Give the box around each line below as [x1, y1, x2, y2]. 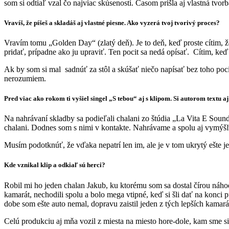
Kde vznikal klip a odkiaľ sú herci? [4, 161, 105, 169]
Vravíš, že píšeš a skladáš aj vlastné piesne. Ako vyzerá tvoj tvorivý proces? [4, 18, 220, 27]
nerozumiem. [4, 74, 46, 83]
